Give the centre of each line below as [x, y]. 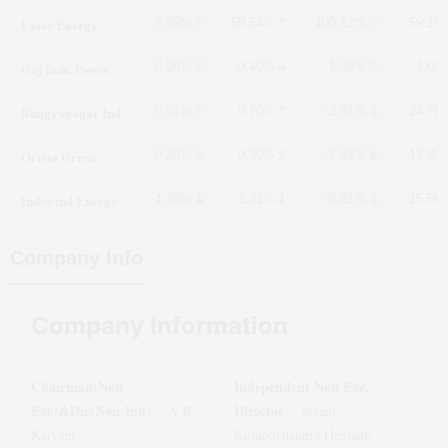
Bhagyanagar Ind [71, 112]
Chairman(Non [77, 386]
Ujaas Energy [59, 24]
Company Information [159, 325]
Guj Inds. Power [65, 68]
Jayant [318, 410]
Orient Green [58, 156]
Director [259, 410]
